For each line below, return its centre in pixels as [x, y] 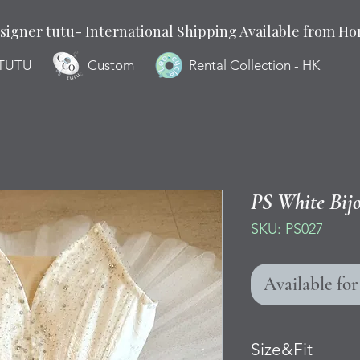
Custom [110, 65]
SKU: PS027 [287, 229]
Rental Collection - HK [254, 65]
